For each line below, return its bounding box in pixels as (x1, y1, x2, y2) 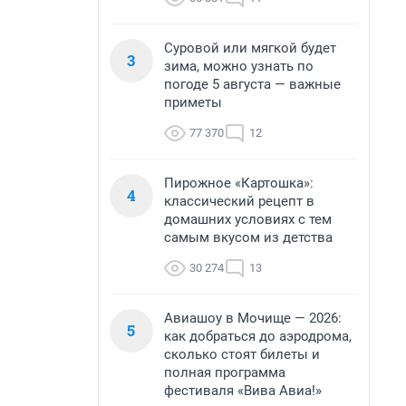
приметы (164, 94, 222, 111)
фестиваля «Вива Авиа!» (164, 382, 322, 399)
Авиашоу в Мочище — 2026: (164, 310, 342, 326)
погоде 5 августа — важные (164, 76, 341, 92)
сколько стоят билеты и (164, 346, 320, 362)
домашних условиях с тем (164, 211, 332, 227)
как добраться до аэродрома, (164, 328, 352, 344)
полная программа (164, 364, 285, 381)
